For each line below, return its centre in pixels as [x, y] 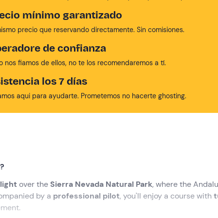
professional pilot [86, 196]
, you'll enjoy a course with [167, 196]
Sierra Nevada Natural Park [101, 184]
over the [34, 184]
